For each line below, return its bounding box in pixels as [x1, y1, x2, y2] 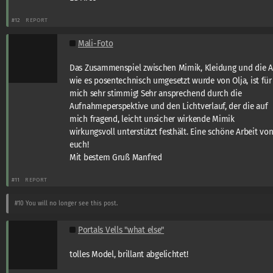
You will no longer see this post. [24, 199, 118, 207]
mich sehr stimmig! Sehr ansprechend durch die [69, 88, 242, 99]
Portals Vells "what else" [78, 224, 165, 235]
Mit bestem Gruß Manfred [69, 152, 162, 163]
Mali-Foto [78, 38, 113, 49]
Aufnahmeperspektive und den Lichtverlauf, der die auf [69, 101, 268, 112]
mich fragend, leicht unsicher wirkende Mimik [69, 113, 235, 124]
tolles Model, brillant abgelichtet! [69, 249, 188, 260]
